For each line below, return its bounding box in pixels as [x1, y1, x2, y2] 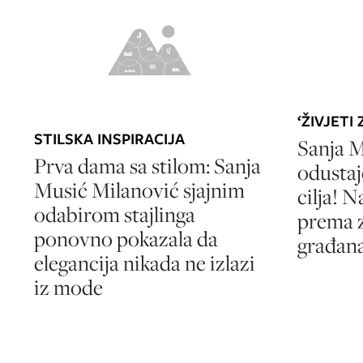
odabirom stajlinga [34, 200, 195, 229]
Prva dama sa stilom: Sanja [34, 152, 261, 181]
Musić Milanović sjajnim [34, 176, 245, 205]
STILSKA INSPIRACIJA [34, 128, 185, 151]
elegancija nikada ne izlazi [34, 249, 255, 278]
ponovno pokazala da [34, 224, 218, 254]
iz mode [34, 273, 103, 302]
